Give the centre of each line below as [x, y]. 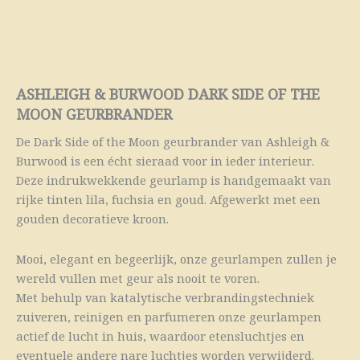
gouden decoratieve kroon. [92, 219]
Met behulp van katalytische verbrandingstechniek [165, 297]
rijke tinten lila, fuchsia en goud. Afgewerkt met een [168, 200]
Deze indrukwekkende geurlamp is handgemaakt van [174, 180]
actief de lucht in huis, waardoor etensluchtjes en [160, 335]
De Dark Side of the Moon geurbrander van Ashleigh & [173, 142]
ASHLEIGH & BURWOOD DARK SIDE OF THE [168, 94]
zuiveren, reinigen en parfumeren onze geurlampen [169, 316]
